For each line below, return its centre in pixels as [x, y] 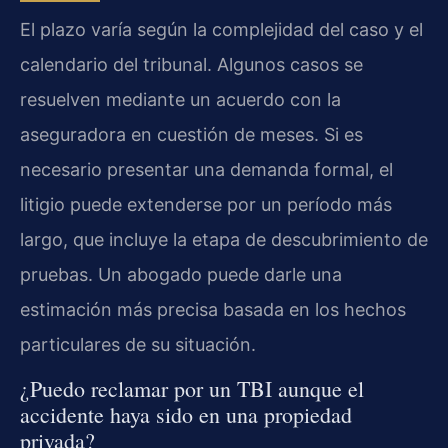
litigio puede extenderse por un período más [206, 204]
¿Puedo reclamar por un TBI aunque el [192, 388]
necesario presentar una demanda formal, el [206, 169]
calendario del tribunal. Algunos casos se [191, 64]
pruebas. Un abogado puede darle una [181, 274]
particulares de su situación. [138, 344]
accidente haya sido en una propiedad [186, 414]
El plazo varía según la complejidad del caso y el [221, 29]
